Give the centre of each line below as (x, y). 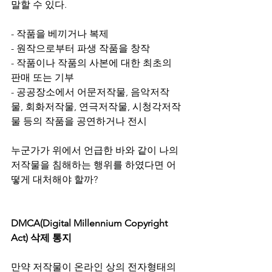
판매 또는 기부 (42, 77)
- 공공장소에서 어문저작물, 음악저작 (90, 92)
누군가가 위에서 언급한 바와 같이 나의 (96, 150)
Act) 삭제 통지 (41, 238)
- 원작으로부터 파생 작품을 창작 (80, 48)
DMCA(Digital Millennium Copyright (90, 223)
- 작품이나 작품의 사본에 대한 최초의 (93, 63)
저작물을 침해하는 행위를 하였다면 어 (93, 165)
